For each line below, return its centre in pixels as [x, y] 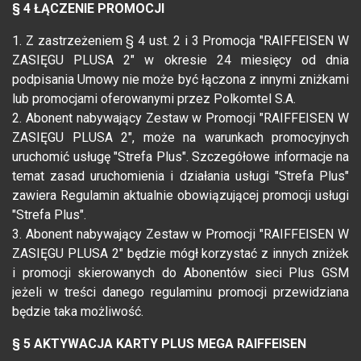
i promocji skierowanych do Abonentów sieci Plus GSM [180, 273]
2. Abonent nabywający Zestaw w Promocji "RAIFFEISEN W [180, 118]
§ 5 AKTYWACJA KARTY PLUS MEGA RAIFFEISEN [159, 344]
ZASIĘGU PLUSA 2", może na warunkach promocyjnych [180, 138]
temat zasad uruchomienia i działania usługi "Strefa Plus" [180, 176]
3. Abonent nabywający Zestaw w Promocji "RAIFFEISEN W [180, 234]
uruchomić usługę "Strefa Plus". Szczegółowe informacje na [180, 157]
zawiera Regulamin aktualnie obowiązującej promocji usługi [180, 196]
